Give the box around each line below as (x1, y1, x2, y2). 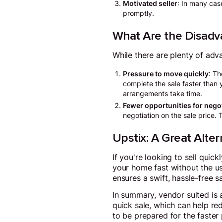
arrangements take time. (122, 90, 202, 98)
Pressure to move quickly (122, 70, 209, 78)
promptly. (122, 9, 154, 18)
